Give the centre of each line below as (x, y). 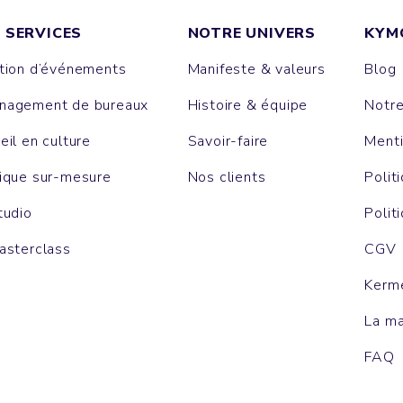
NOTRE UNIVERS (252, 34)
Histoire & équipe (248, 106)
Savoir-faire (228, 142)
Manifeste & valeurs (256, 70)
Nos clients (227, 178)
